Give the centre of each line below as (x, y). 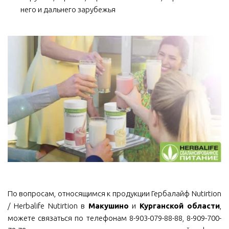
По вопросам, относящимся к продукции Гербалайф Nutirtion (114, 194)
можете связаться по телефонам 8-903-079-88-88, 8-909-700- (114, 218)
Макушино (108, 206)
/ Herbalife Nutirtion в (48, 206)
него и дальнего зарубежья (68, 9)
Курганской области (180, 206)
